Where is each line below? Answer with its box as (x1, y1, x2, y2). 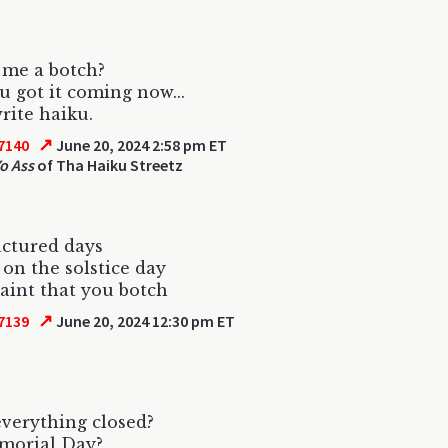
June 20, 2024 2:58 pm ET (53, 135, 228, 155)
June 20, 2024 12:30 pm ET (53, 311, 236, 331)
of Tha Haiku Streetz (34, 155, 183, 175)
